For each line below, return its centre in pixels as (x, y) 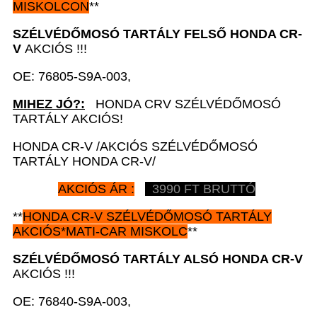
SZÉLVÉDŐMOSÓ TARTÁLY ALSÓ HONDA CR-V (158, 259)
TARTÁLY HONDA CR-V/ (84, 161)
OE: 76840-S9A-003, (74, 301)
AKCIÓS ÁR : (96, 189)
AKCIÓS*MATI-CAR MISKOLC (100, 231)
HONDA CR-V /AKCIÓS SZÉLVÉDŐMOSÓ (135, 146)
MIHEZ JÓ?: (49, 104)
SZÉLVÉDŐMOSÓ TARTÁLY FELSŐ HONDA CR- (157, 34)
